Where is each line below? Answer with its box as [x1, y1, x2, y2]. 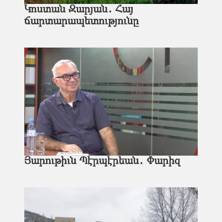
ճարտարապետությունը [24, 16, 139, 27]
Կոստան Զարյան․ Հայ [24, 4, 133, 15]
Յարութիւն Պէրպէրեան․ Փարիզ [24, 157, 181, 167]
